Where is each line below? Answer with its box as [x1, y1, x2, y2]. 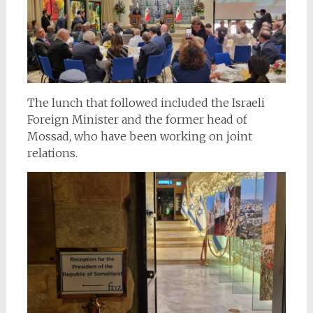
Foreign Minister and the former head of [27, 112, 247, 127]
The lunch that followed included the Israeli [27, 96, 265, 110]
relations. [27, 146, 78, 161]
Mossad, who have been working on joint [27, 129, 252, 144]
